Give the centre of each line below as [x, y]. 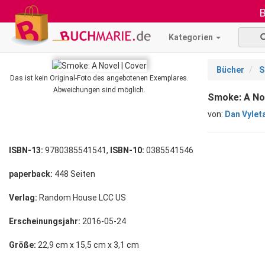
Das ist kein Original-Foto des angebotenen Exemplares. [99, 78]
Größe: [22, 245]
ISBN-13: [26, 150]
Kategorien [192, 37]
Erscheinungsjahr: [45, 221]
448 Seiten [74, 174]
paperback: [31, 174]
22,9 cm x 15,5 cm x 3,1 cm [88, 245]
